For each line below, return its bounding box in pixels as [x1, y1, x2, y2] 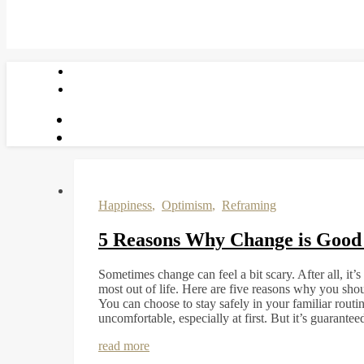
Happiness [98, 198, 152, 212]
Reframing [222, 198, 276, 212]
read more [98, 338, 149, 353]
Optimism [162, 198, 212, 212]
